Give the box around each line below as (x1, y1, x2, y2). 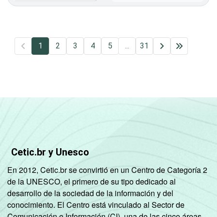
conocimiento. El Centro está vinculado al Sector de (7, 199, 185, 210)
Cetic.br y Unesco (11, 146, 89, 158)
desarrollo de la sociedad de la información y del (7, 187, 173, 199)
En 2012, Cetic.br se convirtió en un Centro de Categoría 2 (7, 164, 207, 175)
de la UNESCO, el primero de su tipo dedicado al (7, 175, 176, 187)
